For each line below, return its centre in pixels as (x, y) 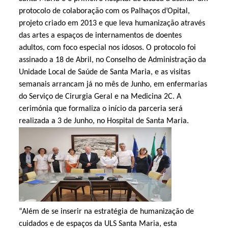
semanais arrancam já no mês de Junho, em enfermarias (113, 84)
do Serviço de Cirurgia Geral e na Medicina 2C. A (100, 96)
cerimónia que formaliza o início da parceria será (101, 109)
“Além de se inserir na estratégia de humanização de (106, 211)
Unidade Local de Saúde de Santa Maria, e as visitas (104, 72)
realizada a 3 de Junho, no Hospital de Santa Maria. (104, 121)
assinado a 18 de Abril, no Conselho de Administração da (112, 60)
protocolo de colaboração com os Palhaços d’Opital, (104, 11)
